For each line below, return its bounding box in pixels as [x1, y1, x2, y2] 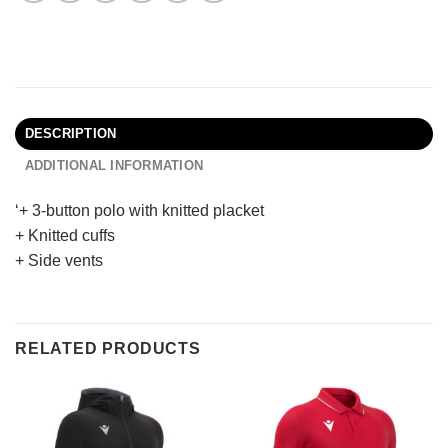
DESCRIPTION [24, 125, 117, 141]
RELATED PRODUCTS [15, 340, 201, 358]
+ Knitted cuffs [15, 226, 115, 244]
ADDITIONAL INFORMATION [24, 157, 204, 173]
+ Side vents [15, 251, 103, 269]
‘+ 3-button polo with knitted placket [15, 201, 264, 219]
